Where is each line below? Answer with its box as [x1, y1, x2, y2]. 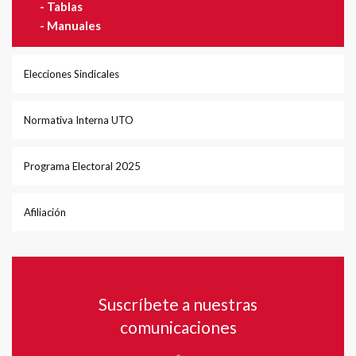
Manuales [47, 18, 101, 33]
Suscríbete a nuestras [99, 294, 257, 314]
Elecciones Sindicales [24, 68, 119, 80]
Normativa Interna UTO [24, 114, 133, 126]
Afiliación [24, 206, 66, 219]
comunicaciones [119, 317, 237, 337]
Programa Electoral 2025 [24, 160, 141, 172]
